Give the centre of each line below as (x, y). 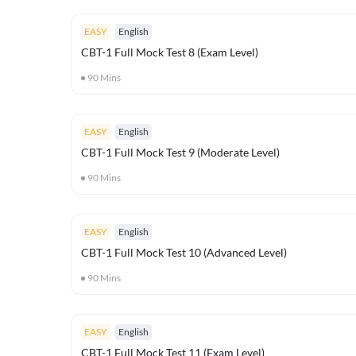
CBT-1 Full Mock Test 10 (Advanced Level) (184, 252)
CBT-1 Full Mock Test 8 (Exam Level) (170, 52)
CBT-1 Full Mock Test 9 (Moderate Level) (180, 152)
